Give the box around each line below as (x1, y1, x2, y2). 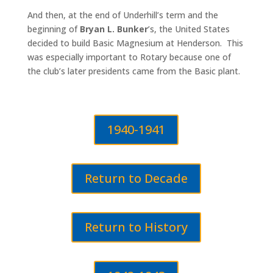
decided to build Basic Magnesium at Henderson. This (27, 37, 243, 49)
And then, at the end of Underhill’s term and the (27, 9, 218, 21)
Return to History (85, 219, 188, 235)
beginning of (27, 23, 80, 35)
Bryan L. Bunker (79, 23, 148, 35)
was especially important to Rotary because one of (27, 51, 231, 63)
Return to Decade (85, 170, 188, 186)
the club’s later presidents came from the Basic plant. (27, 65, 240, 77)
